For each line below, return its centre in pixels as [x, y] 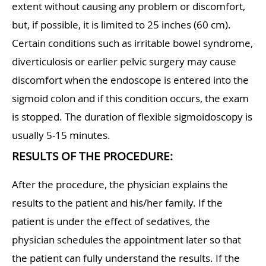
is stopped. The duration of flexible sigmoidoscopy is [132, 117]
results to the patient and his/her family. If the [117, 203]
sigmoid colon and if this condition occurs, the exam [130, 99]
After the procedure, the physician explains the [120, 185]
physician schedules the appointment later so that [126, 240]
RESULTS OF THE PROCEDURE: [92, 156]
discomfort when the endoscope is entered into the [130, 80]
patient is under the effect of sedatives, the [111, 221]
